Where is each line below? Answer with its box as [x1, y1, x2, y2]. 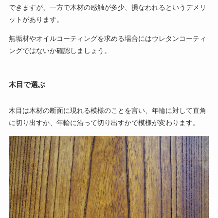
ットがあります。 [8, 15, 63, 23]
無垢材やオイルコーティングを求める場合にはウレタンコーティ [8, 34, 206, 42]
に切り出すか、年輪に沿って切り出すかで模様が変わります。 [8, 118, 200, 127]
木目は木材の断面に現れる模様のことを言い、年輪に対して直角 [8, 106, 206, 114]
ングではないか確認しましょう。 [8, 46, 111, 54]
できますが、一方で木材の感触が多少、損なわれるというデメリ [8, 3, 206, 11]
